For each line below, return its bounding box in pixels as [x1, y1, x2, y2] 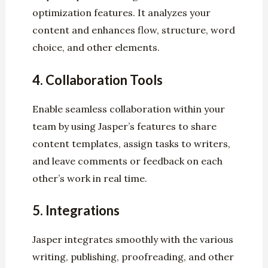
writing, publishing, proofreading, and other [32, 251, 234, 263]
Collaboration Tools [45, 71, 163, 88]
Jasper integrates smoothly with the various [32, 233, 233, 246]
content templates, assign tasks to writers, [32, 137, 230, 150]
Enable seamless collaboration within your [32, 102, 225, 115]
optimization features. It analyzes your [32, 7, 211, 19]
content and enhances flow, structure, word [32, 24, 235, 36]
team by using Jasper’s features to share [32, 120, 217, 132]
